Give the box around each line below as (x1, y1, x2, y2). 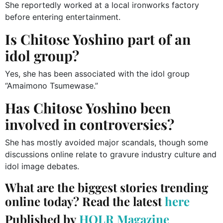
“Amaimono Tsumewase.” (5, 81, 98, 91)
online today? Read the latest (5, 193, 165, 210)
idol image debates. (5, 161, 79, 172)
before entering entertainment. (5, 12, 120, 22)
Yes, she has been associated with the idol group (5, 69, 190, 79)
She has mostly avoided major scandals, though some (5, 137, 208, 148)
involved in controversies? (5, 115, 174, 134)
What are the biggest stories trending (5, 179, 208, 196)
